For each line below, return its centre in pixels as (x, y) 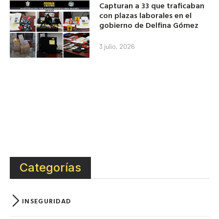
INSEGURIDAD (47, 200)
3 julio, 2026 (117, 46)
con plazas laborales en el (146, 15)
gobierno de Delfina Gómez (149, 25)
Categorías (50, 167)
